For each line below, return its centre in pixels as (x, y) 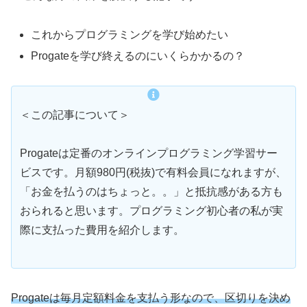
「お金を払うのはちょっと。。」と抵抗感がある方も (151, 192)
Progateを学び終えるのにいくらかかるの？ (138, 56)
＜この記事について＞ (75, 114)
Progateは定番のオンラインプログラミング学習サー (149, 153)
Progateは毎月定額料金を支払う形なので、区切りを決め (151, 298)
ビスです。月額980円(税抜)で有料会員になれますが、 (153, 173)
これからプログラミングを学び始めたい (130, 34)
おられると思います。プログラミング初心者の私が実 (151, 211)
